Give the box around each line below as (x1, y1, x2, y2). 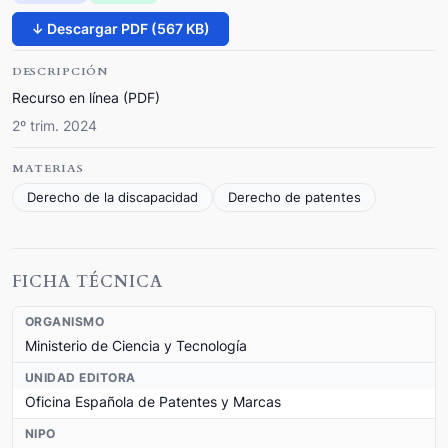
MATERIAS (12, 160, 84, 176)
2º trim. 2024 (12, 117, 97, 134)
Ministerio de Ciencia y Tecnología (25, 336, 247, 354)
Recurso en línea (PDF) (12, 88, 160, 106)
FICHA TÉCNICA (12, 270, 163, 293)
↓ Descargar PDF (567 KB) (31, 19, 210, 37)
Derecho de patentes (228, 189, 361, 205)
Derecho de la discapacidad (27, 189, 198, 205)
